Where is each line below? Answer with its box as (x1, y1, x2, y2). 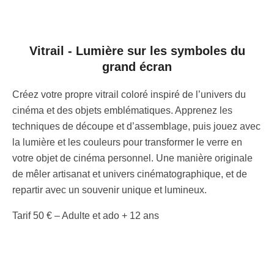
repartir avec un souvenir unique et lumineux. (12, 184, 207, 195)
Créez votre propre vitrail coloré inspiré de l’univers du (12, 89, 246, 100)
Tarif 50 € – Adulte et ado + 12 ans (12, 210, 159, 221)
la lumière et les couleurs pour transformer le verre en (12, 136, 242, 147)
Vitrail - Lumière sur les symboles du (29, 43, 245, 57)
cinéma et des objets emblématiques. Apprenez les (12, 105, 232, 116)
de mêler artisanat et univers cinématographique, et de (12, 168, 247, 179)
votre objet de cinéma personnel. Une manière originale (12, 152, 253, 163)
